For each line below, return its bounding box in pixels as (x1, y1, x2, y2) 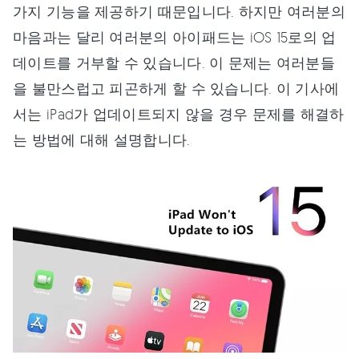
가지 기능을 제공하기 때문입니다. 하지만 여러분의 (13, 2, 346, 20)
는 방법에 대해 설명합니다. (13, 131, 191, 148)
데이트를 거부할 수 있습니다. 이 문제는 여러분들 (13, 54, 336, 71)
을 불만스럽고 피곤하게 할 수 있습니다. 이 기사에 (13, 79, 340, 97)
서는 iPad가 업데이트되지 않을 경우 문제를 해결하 (13, 105, 345, 123)
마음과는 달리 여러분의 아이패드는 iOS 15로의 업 (13, 28, 337, 46)
